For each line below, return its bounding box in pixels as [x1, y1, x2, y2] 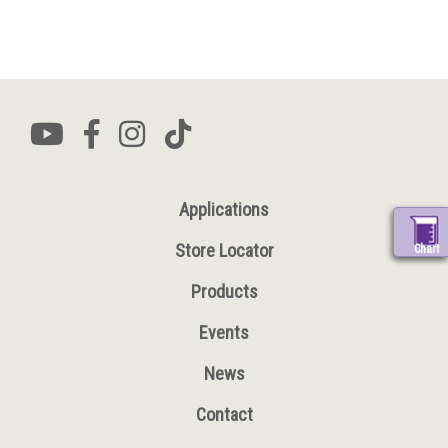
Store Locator [174, 240, 274, 261]
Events [199, 322, 249, 343]
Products [190, 281, 258, 302]
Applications [179, 199, 269, 220]
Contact [195, 404, 253, 425]
